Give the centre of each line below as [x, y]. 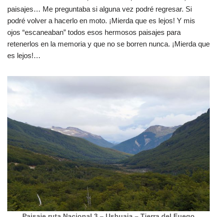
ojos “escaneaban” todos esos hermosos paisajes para [94, 32]
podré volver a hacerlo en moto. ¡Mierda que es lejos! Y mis [101, 21]
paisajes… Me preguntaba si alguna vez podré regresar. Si [100, 9]
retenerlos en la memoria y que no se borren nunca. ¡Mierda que [108, 44]
